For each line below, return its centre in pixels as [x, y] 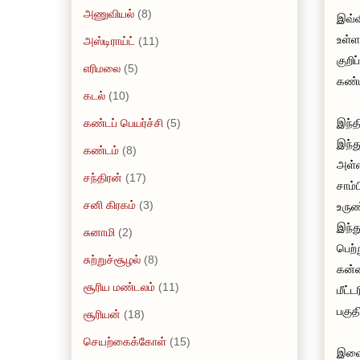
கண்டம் [101, 150]
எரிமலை [102, 68]
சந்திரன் [103, 177]
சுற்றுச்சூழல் [112, 259]
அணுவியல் [109, 13]
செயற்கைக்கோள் [125, 341]
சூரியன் [102, 314]
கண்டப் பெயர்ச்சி [123, 123]
